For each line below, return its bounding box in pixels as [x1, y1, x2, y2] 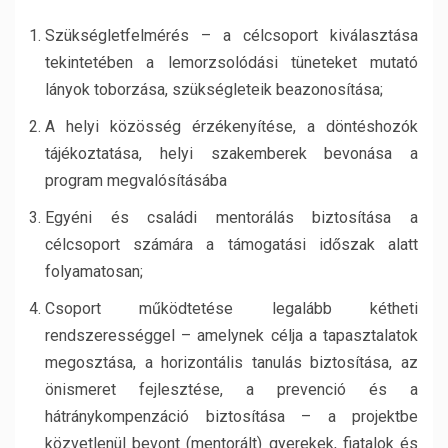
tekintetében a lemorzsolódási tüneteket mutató [45, 53, 418, 72]
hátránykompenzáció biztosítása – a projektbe [45, 407, 418, 426]
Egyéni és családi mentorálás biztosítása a [45, 208, 418, 227]
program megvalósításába [45, 171, 227, 190]
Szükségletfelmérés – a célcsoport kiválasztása [45, 26, 418, 45]
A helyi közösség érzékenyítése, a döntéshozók [45, 117, 418, 136]
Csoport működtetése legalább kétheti [45, 299, 418, 318]
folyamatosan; [45, 262, 143, 281]
